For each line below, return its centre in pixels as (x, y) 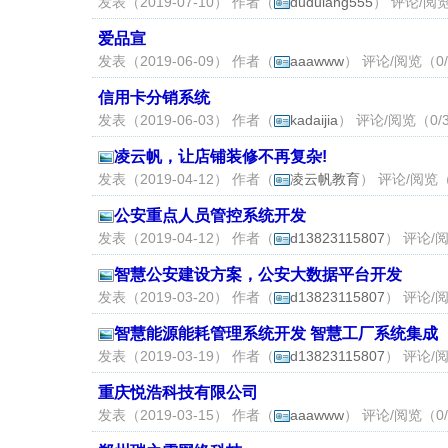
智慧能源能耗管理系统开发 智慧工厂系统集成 (276, 333)
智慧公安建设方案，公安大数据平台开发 (258, 274)
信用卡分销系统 (154, 97)
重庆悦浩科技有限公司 (178, 392)
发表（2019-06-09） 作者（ (186, 61)
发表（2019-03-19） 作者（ (186, 356)
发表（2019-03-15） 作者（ (186, 415)
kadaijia (314, 120)
